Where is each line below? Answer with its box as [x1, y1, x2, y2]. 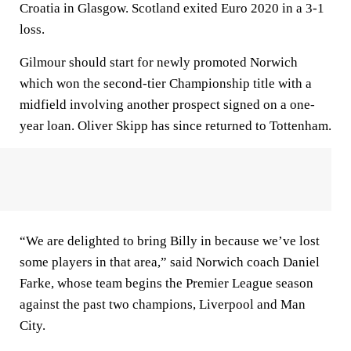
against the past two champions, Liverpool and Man [20, 297, 306, 312]
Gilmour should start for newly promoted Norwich [20, 55, 298, 70]
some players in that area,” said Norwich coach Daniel [20, 255, 320, 270]
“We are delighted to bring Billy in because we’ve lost [20, 233, 320, 248]
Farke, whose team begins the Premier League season [20, 276, 313, 291]
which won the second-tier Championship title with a [20, 76, 312, 91]
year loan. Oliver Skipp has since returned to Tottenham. [20, 118, 331, 133]
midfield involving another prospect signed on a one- [20, 97, 315, 112]
